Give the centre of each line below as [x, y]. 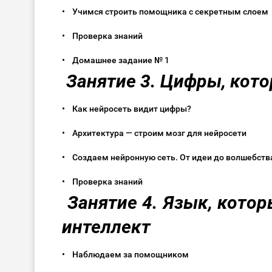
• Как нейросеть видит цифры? [130, 109]
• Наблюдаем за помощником [129, 255]
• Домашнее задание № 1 [119, 60]
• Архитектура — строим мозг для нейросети [158, 133]
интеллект [108, 227]
